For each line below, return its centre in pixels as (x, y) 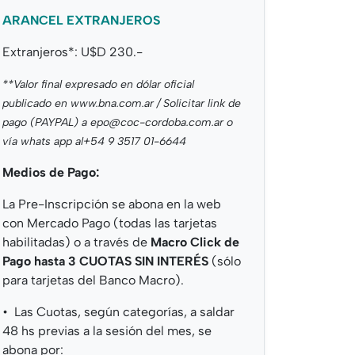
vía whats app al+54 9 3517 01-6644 (94, 142)
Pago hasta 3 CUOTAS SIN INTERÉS (105, 261)
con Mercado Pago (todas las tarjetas (110, 223)
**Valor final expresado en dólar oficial (98, 85)
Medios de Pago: (51, 173)
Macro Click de (195, 242)
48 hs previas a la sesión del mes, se (107, 331)
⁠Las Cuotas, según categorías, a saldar (124, 312)
